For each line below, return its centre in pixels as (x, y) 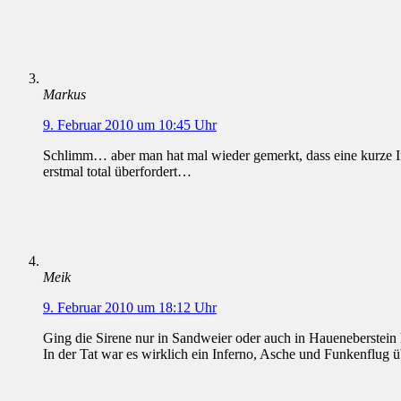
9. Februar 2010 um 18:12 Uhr (130, 308)
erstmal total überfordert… (117, 172)
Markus (64, 95)
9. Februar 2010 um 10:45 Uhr (130, 125)
